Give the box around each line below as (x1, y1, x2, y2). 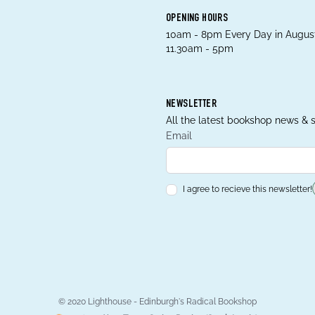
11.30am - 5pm (166, 43, 233, 54)
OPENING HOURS (166, 13, 229, 25)
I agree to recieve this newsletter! (183, 184, 312, 194)
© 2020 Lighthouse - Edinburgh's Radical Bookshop (58, 297, 257, 307)
